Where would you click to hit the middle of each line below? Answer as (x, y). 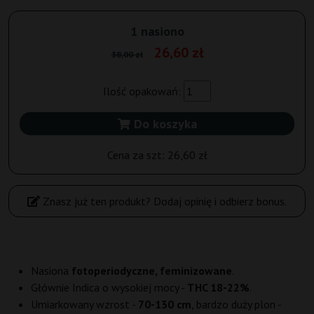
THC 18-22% (218, 288)
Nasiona (51, 271)
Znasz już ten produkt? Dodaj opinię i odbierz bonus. (163, 202)
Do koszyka (163, 124)
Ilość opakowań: (143, 91)
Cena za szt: (137, 155)
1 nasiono (157, 32)
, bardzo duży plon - (236, 305)
